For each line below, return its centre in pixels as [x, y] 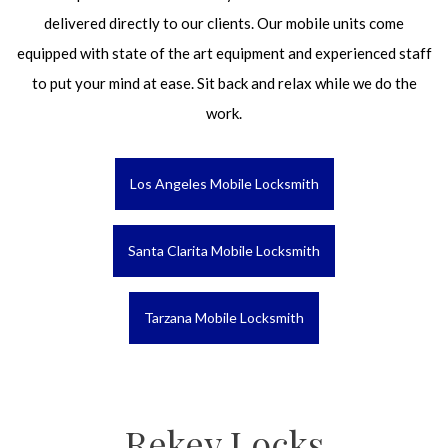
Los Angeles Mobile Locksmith [224, 183]
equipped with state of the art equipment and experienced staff [224, 53]
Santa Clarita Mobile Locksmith [224, 250]
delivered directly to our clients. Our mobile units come [224, 23]
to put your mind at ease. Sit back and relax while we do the [224, 83]
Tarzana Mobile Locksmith [224, 317]
